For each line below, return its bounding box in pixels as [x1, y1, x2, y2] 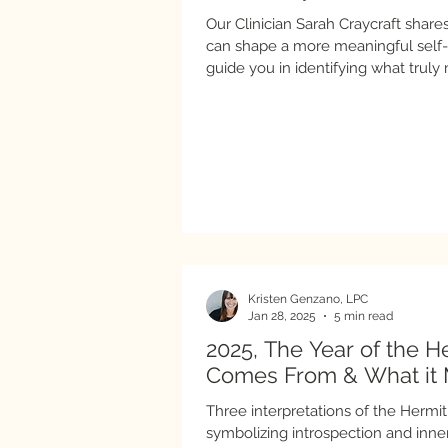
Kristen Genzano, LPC [248, 292, 368, 306]
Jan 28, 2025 [248, 308, 316, 323]
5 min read [334, 308, 393, 323]
